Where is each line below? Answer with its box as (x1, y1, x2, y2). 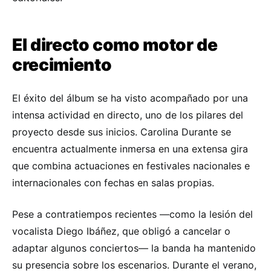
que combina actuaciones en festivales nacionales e (12, 159, 250, 172)
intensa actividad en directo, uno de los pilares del (12, 108, 243, 121)
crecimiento (12, 54, 112, 75)
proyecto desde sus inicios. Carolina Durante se (12, 125, 231, 138)
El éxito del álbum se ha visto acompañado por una (12, 91, 248, 104)
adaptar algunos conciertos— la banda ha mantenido (12, 241, 256, 254)
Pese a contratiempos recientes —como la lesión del (12, 207, 253, 220)
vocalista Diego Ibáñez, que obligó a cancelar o (12, 224, 230, 237)
